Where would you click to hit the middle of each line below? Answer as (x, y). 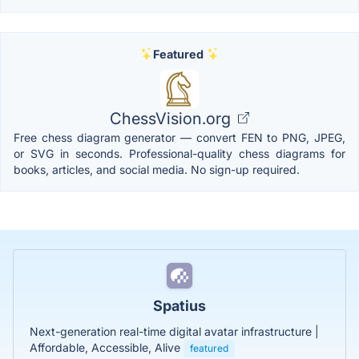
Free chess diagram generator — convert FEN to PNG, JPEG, (179, 137)
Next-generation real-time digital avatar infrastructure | (174, 331)
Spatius (179, 305)
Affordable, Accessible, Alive (107, 347)
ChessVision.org (172, 118)
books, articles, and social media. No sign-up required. (157, 169)
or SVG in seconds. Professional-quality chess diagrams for (179, 153)
